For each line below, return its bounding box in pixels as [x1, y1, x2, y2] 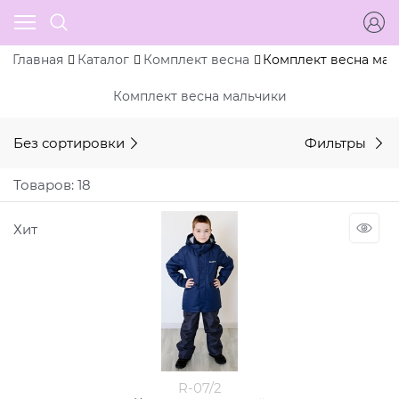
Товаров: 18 [13, 175, 91, 193]
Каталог [77, 52, 129, 69]
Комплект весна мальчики [112, 87, 287, 104]
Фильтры [305, 134, 370, 151]
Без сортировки [13, 134, 125, 151]
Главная [12, 52, 63, 69]
